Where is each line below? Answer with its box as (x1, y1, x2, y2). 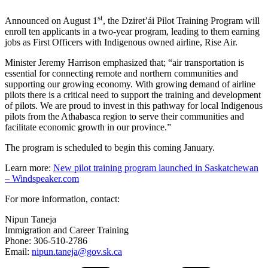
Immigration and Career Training (5, 225, 129, 236)
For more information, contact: (5, 194, 120, 205)
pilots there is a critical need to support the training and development (5, 90, 261, 100)
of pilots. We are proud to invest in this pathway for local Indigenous (5, 100, 263, 111)
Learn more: (5, 163, 53, 173)
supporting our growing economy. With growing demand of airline (5, 79, 255, 90)
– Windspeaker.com (5, 173, 79, 184)
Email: (5, 246, 32, 257)
